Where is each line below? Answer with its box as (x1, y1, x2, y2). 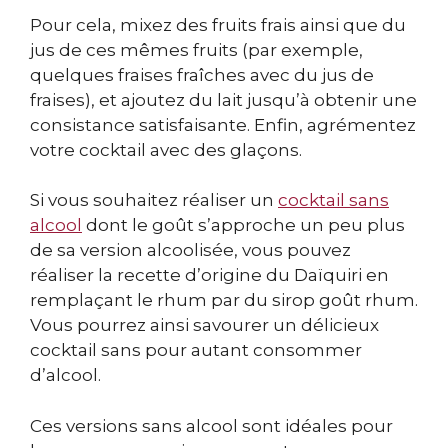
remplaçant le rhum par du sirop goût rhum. (30, 290, 418, 311)
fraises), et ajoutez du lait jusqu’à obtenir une (30, 89, 417, 110)
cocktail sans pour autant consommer (30, 340, 362, 361)
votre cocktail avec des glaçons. (30, 139, 302, 160)
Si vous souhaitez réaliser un (30, 190, 278, 211)
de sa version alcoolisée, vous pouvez (30, 240, 351, 261)
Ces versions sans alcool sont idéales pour (30, 415, 393, 436)
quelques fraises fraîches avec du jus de (30, 64, 374, 85)
